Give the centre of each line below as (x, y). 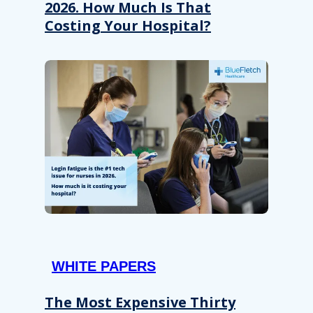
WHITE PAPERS (104, 266)
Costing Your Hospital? (128, 26)
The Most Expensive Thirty (140, 302)
